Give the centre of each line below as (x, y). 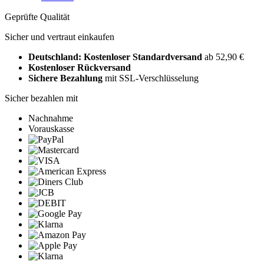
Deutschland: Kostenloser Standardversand (116, 57)
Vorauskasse (51, 129)
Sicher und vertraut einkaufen (60, 37)
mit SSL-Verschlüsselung (151, 78)
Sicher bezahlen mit (41, 98)
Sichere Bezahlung (65, 78)
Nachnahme (51, 118)
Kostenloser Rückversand (80, 68)
